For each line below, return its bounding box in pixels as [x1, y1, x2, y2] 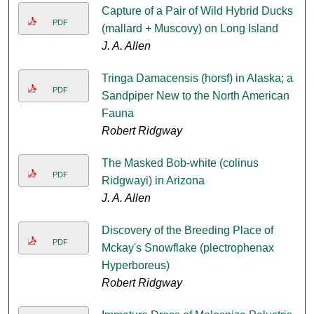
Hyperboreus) [101, 259, 170, 272]
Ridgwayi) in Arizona [101, 175, 205, 187]
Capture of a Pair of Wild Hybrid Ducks [101, 5, 293, 18]
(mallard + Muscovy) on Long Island [101, 22, 278, 35]
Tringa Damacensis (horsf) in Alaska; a [101, 72, 293, 85]
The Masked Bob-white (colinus [101, 157, 259, 170]
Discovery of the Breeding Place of [101, 224, 273, 237]
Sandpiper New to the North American [101, 90, 289, 102]
